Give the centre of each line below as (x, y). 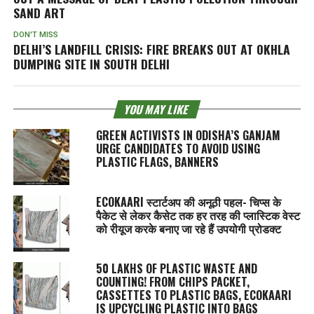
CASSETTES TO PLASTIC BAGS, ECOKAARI (193, 295)
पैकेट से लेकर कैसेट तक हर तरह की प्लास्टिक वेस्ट (198, 215)
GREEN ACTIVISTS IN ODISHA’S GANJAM (188, 135)
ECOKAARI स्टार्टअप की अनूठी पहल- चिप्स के (188, 202)
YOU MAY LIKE (157, 109)
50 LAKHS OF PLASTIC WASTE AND (176, 268)
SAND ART (39, 12)
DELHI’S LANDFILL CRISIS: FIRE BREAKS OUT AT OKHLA (151, 49)
